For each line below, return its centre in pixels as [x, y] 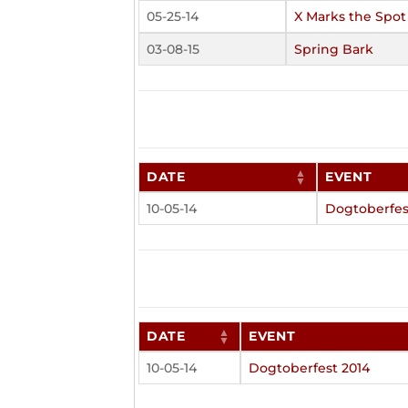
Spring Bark [334, 49]
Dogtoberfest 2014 [309, 368]
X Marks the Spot [350, 16]
